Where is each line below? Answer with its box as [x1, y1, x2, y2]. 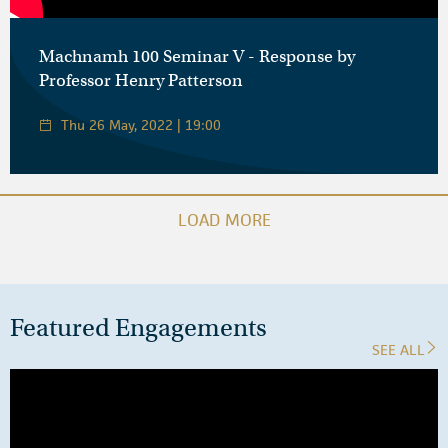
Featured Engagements [10, 311, 267, 343]
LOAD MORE [177, 208, 271, 231]
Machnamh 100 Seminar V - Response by [39, 45, 355, 67]
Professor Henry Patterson [39, 69, 243, 91]
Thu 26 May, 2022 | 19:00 [61, 115, 221, 134]
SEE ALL [372, 339, 425, 359]
